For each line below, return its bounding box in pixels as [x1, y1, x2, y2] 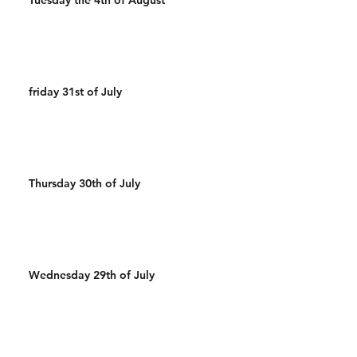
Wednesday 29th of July [29, 267, 155, 282]
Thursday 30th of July [29, 175, 140, 190]
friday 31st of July [29, 84, 122, 99]
